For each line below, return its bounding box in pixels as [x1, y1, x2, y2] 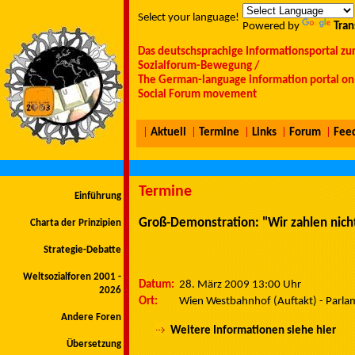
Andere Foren [61, 312, 121, 323]
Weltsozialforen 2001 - [23, 272, 121, 282]
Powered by [242, 21, 302, 32]
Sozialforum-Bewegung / [138, 60, 259, 72]
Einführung [74, 191, 121, 201]
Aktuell [148, 127, 186, 139]
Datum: [139, 278, 179, 291]
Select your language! [138, 12, 239, 24]
